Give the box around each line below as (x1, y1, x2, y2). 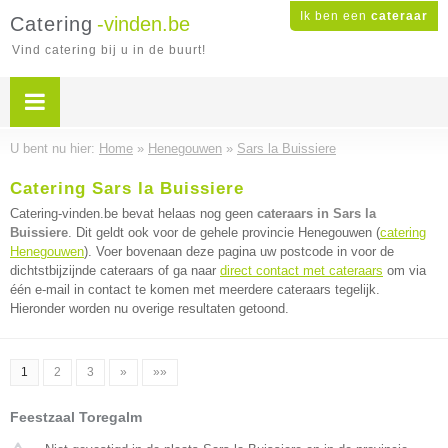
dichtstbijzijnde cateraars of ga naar (10, 263, 220, 278)
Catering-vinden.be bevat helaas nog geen (10, 206, 257, 221)
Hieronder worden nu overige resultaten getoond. (10, 301, 289, 316)
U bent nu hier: (10, 141, 99, 156)
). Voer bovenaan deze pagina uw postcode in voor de (84, 244, 394, 259)
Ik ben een (300, 9, 371, 23)
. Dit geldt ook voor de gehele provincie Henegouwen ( (68, 225, 380, 240)
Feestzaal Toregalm (10, 409, 142, 425)
